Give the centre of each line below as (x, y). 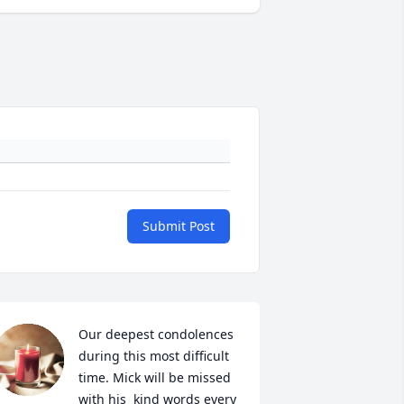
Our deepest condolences (156, 335)
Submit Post (179, 226)
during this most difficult (153, 356)
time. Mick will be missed (154, 378)
